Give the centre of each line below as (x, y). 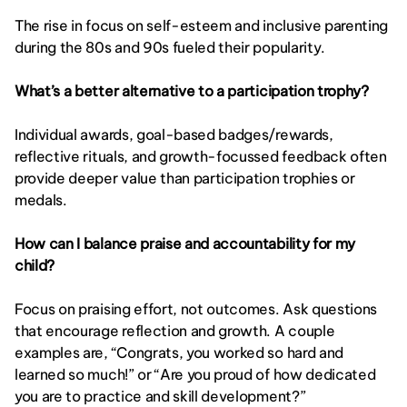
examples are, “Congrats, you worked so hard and (179, 352)
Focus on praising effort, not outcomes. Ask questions (196, 309)
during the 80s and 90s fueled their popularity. (170, 47)
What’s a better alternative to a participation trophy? (192, 91)
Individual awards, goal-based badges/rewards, (174, 134)
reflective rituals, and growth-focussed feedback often (201, 156)
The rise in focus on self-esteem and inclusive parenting (202, 25)
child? (35, 265)
